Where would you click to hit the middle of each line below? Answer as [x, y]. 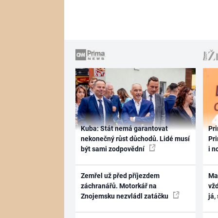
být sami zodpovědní [113, 149]
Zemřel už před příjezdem [120, 176]
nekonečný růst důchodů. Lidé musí [135, 138]
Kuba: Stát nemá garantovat [124, 128]
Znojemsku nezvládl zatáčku [125, 196]
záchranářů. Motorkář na [118, 186]
